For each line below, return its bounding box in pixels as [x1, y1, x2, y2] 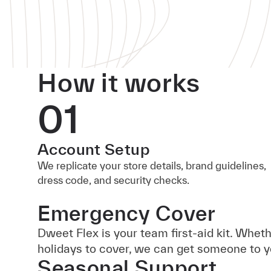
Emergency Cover [38, 201, 216, 225]
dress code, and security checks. [38, 174, 189, 186]
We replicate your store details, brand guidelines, [38, 160, 266, 171]
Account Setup [38, 140, 150, 158]
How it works [38, 68, 200, 97]
